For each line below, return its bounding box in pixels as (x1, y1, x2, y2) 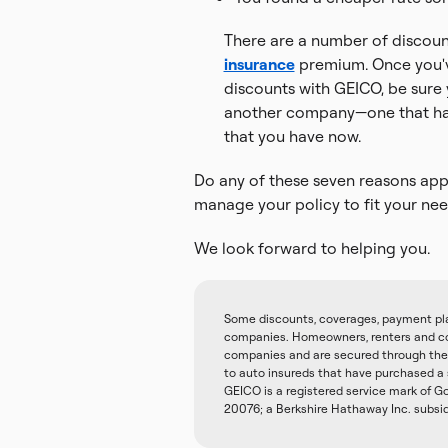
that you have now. (223, 126, 361, 146)
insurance (223, 54, 295, 74)
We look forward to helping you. (193, 238, 430, 258)
